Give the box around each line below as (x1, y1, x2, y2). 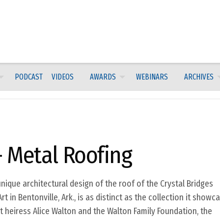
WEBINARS (136, 72, 168, 82)
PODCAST (15, 72, 43, 82)
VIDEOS (51, 72, 74, 82)
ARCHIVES (184, 72, 214, 82)
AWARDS (89, 72, 116, 82)
